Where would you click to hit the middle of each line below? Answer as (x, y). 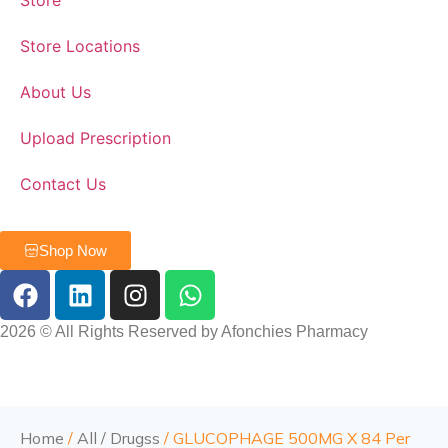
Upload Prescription (95, 138)
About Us (55, 92)
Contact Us (63, 184)
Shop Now (73, 250)
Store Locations (80, 46)
